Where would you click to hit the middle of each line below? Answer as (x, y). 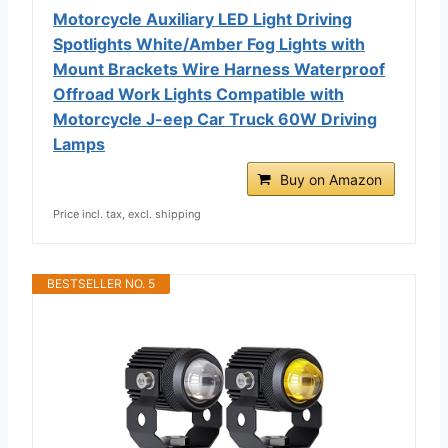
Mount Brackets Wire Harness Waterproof (219, 68)
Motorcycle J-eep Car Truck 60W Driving (215, 118)
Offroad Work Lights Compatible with (198, 93)
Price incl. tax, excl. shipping (127, 213)
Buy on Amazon (331, 179)
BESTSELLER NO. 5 (101, 283)
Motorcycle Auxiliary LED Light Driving (202, 18)
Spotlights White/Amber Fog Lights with (209, 43)
